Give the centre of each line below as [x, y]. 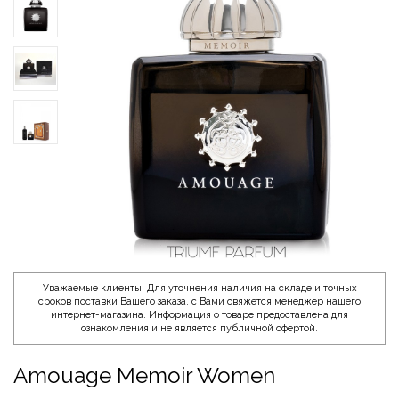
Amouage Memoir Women [144, 375]
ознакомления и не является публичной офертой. [199, 328]
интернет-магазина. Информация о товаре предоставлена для [199, 314]
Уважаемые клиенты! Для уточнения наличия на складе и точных [199, 288]
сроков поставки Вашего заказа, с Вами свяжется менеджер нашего [199, 301]
